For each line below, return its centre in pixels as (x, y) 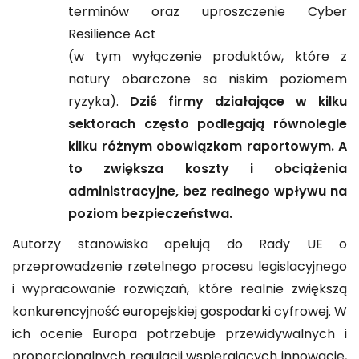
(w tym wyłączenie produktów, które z (208, 58)
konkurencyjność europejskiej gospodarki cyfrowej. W (179, 313)
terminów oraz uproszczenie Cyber (208, 13)
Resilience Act (112, 36)
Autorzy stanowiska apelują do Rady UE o (179, 246)
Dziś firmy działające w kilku (238, 103)
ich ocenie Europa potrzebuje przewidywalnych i (179, 335)
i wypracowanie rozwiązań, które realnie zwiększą (179, 290)
